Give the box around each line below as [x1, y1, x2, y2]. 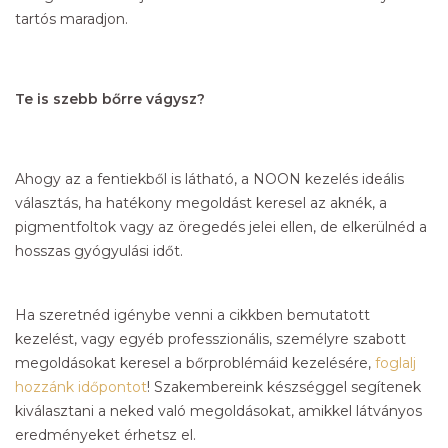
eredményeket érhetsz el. [15, 426, 196, 445]
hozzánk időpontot [15, 378, 147, 397]
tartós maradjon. [15, 10, 128, 29]
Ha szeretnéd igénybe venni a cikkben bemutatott [15, 306, 370, 325]
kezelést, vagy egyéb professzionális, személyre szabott [15, 330, 406, 349]
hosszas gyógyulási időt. [15, 242, 183, 261]
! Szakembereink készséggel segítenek [147, 378, 421, 397]
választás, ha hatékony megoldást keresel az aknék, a [15, 194, 387, 213]
